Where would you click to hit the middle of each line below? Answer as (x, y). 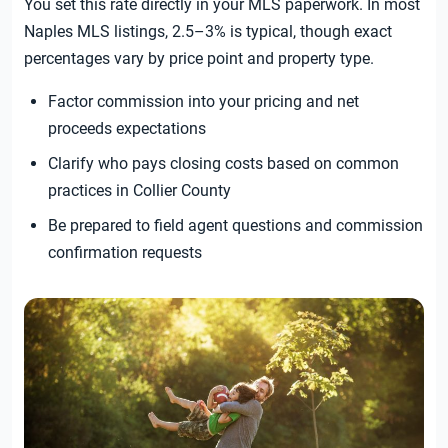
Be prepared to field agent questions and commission (235, 226)
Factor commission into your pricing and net (203, 102)
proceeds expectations (127, 129)
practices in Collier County (139, 191)
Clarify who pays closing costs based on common (223, 164)
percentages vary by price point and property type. (199, 59)
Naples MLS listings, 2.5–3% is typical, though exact (208, 32)
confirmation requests (125, 253)
